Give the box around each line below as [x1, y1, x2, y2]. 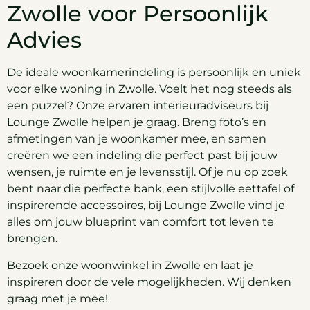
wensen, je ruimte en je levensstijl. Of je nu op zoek [7, 165, 288, 179]
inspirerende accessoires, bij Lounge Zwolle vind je [7, 199, 285, 212]
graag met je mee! [7, 291, 108, 305]
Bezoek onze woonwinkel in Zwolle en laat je [7, 258, 253, 272]
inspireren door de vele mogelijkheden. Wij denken [7, 275, 291, 289]
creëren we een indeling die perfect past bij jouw [7, 149, 277, 163]
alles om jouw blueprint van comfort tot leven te [7, 215, 274, 229]
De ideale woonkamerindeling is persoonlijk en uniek [7, 66, 301, 80]
